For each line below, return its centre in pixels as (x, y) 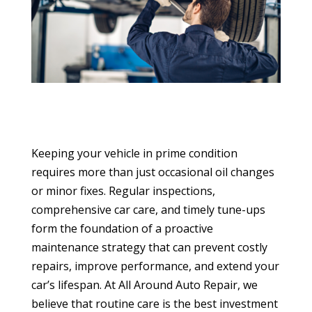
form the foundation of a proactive (122, 228)
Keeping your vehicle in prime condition (134, 153)
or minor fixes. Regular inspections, (123, 190)
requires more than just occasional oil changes (153, 172)
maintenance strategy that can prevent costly (149, 247)
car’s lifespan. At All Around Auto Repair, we (144, 284)
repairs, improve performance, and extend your (155, 266)
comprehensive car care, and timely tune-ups (148, 209)
